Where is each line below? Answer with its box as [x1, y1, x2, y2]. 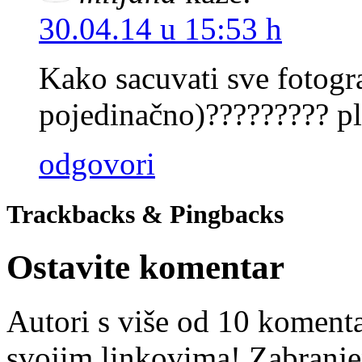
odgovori [39, 145, 155, 181]
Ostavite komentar [6, 248, 284, 287]
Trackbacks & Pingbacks [6, 199, 284, 229]
